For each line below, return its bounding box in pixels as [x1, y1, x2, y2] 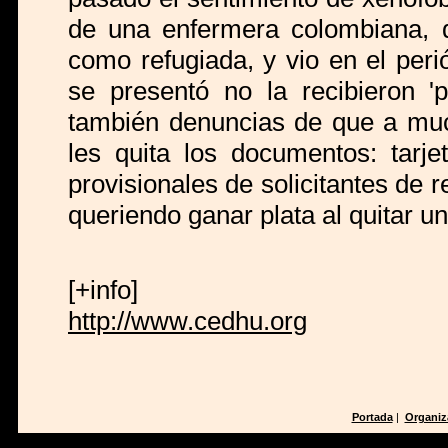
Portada [351, 411, 393, 424]
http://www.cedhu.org [68, 306, 307, 337]
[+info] [68, 275, 138, 306]
